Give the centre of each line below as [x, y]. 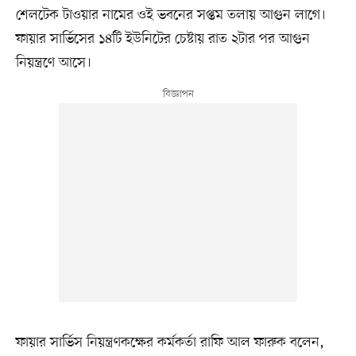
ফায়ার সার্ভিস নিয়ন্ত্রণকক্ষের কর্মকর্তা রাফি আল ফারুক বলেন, [170, 342]
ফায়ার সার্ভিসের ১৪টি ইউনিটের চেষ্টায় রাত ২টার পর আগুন [163, 39]
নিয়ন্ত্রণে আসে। [53, 62]
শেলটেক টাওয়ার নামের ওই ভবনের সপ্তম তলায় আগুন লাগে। [170, 15]
